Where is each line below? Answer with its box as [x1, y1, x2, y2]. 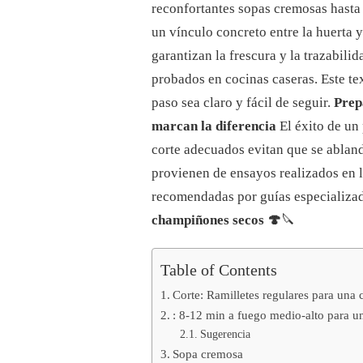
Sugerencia [199, 328, 250, 341]
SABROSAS [100, 88, 147, 99]
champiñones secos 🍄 [152, 212, 281, 228]
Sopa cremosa [173, 347, 244, 361]
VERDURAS [100, 104, 150, 114]
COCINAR [100, 58, 143, 68]
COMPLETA [100, 27, 151, 37]
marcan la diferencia [152, 118, 276, 135]
